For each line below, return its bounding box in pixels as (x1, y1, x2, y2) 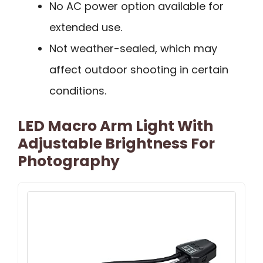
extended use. (49, 20, 122, 35)
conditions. (49, 83, 106, 99)
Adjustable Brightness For (18, 133, 215, 154)
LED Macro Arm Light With (18, 116, 213, 137)
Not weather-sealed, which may (49, 41, 217, 56)
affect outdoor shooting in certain (49, 62, 228, 77)
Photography (18, 151, 120, 172)
